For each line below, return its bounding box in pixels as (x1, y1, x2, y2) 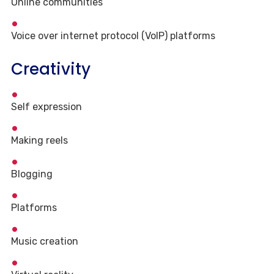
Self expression (11, 101, 82, 113)
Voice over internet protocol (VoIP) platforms (11, 30, 215, 42)
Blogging (11, 168, 53, 180)
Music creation (11, 235, 78, 248)
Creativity (11, 58, 91, 81)
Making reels (11, 135, 68, 147)
